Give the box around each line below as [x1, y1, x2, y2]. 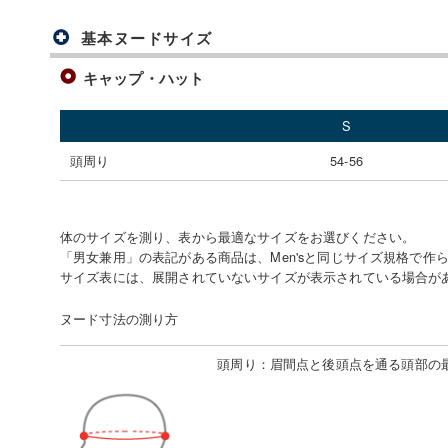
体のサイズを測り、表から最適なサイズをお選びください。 [60, 226, 416, 246]
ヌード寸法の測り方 [60, 308, 179, 328]
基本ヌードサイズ [80, 27, 214, 49]
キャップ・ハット [83, 68, 205, 88]
